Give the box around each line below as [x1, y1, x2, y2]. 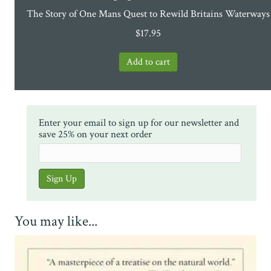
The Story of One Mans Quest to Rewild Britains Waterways [27, 7, 270, 21]
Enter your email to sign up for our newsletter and [39, 116, 239, 129]
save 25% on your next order [39, 127, 152, 141]
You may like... [15, 211, 97, 230]
